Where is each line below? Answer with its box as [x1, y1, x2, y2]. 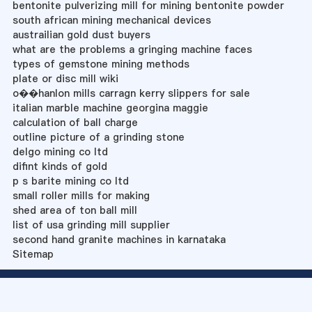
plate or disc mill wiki [12, 71, 118, 86]
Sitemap [12, 247, 54, 261]
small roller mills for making [12, 188, 150, 203]
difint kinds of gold [12, 159, 107, 173]
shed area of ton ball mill [12, 203, 137, 217]
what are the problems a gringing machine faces [12, 42, 252, 56]
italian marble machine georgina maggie [12, 100, 208, 115]
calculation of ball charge [12, 115, 138, 130]
